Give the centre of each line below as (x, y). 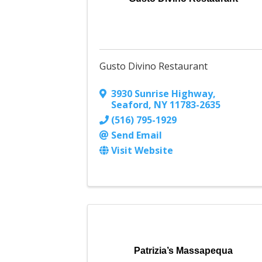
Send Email (137, 135)
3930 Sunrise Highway (162, 94)
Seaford (130, 105)
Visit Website (142, 151)
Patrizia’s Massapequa (184, 251)
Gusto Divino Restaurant (154, 66)
